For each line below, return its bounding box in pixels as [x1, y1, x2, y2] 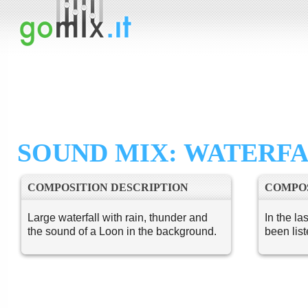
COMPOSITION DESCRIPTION [27, 181, 188, 193]
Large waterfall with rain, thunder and [27, 212, 208, 223]
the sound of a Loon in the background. [27, 225, 217, 237]
